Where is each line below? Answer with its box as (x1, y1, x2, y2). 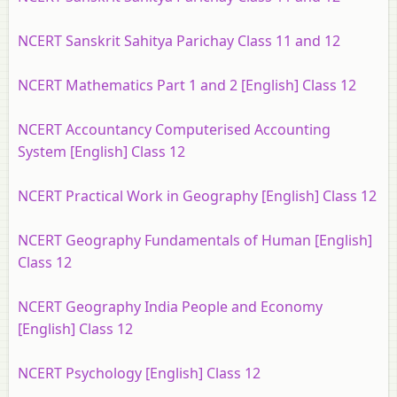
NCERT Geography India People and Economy (18, 297, 323, 316)
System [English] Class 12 (18, 142, 185, 161)
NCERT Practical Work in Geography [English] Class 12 (18, 186, 377, 206)
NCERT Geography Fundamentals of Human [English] (18, 230, 372, 250)
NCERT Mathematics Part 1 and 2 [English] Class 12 (18, 75, 356, 95)
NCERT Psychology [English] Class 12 (18, 363, 261, 383)
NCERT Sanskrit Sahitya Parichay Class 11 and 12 (18, 31, 340, 51)
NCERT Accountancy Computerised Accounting (18, 120, 331, 139)
